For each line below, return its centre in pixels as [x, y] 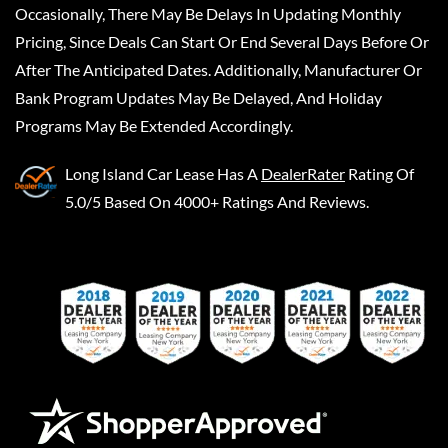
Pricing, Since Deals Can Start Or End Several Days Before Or [222, 41]
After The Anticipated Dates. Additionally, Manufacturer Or [218, 69]
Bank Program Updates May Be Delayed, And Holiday [198, 97]
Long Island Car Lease [139, 173]
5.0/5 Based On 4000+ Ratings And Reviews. [217, 201]
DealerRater [303, 173]
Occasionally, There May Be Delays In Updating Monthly [208, 13]
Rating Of [381, 173]
